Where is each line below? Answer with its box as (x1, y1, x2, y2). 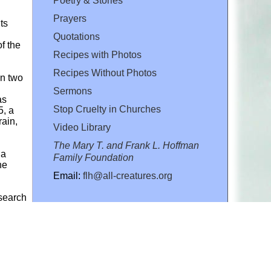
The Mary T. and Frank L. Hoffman (53, 140, 199, 151)
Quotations (53, 31, 100, 42)
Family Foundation (53, 152, 134, 163)
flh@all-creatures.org (83, 171, 172, 181)
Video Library (53, 122, 111, 133)
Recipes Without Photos (53, 68, 157, 79)
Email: (53, 171, 83, 181)
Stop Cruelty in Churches (53, 104, 161, 115)
